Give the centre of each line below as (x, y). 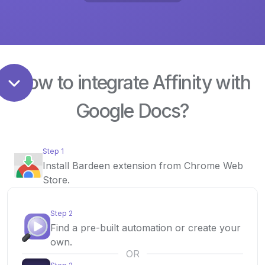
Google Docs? (132, 111)
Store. (56, 180)
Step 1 (53, 151)
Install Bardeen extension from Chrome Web (143, 166)
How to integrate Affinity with (132, 83)
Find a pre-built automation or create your (146, 228)
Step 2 (62, 213)
